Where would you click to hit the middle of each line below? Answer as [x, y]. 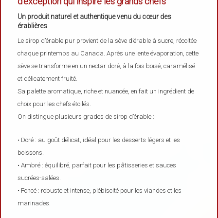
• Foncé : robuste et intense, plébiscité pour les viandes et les [100, 190]
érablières [33, 26]
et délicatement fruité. [48, 79]
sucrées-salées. [39, 178]
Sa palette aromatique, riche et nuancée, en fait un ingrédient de [106, 91]
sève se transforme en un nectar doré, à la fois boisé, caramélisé [107, 66]
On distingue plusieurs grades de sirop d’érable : [86, 117]
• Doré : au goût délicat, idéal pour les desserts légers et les [99, 140]
